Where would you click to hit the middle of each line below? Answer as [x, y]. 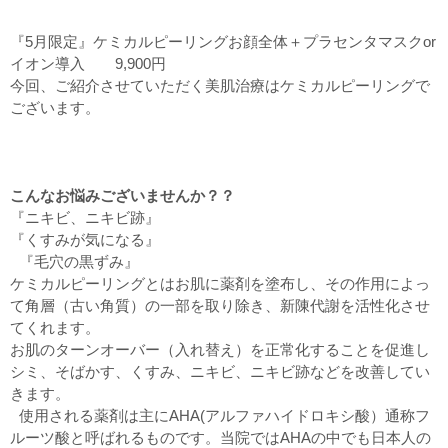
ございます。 [55, 108]
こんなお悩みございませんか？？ [127, 196]
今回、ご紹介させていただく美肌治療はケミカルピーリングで [220, 86]
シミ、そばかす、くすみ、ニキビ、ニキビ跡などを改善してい [220, 372]
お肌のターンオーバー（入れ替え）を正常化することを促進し [220, 350]
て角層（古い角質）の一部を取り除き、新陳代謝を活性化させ [220, 306]
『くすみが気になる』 [85, 240]
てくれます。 [55, 328]
